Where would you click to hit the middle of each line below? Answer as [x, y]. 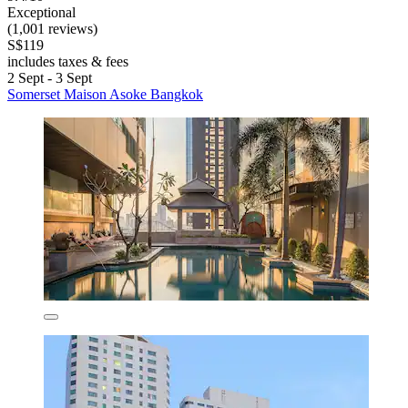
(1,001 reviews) [52, 28]
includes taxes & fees [68, 61]
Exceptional [41, 12]
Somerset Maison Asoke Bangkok [105, 94]
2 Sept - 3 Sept [50, 77]
